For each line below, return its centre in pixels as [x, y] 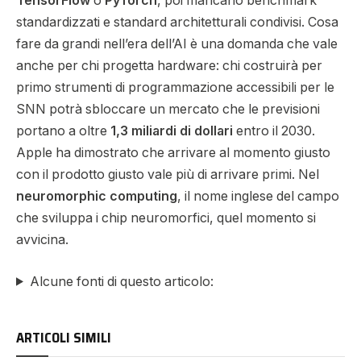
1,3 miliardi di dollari [172, 131]
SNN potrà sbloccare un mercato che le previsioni [168, 110]
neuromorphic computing [97, 197]
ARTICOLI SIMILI [64, 337]
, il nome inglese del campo [258, 197]
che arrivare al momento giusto [234, 153]
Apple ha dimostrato [77, 153]
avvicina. [42, 240]
